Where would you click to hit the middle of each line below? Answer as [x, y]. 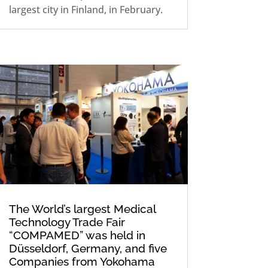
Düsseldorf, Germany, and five [88, 248]
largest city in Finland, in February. [86, 10]
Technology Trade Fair [67, 222]
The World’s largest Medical [82, 208]
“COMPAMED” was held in [77, 235]
